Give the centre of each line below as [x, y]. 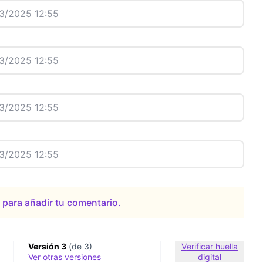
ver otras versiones [67, 257]
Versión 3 [47, 246]
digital [209, 257]
